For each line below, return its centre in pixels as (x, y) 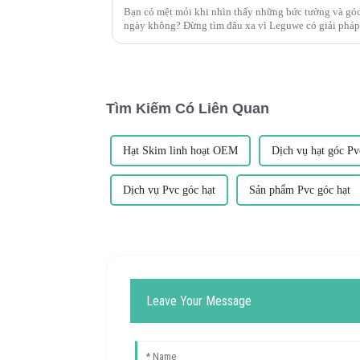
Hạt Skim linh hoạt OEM (180, 150)
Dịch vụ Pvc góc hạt (169, 190)
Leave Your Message (199, 301)
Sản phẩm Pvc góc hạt (300, 190)
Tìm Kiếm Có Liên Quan (188, 108)
